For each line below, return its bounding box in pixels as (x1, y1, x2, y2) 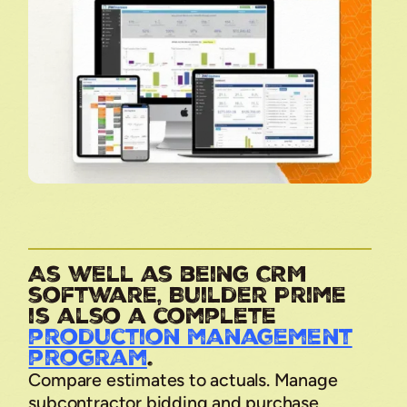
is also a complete (28, 301, 277, 331)
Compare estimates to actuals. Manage (28, 368, 338, 391)
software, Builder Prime (28, 280, 346, 310)
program (28, 342, 147, 372)
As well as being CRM (28, 259, 306, 289)
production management (28, 322, 352, 352)
